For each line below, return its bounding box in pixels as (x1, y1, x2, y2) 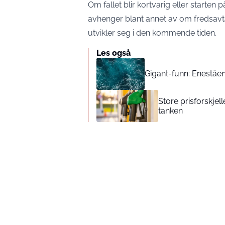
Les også (96, 48, 131, 58)
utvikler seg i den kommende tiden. (88, 28, 216, 38)
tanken (158, 105, 183, 116)
